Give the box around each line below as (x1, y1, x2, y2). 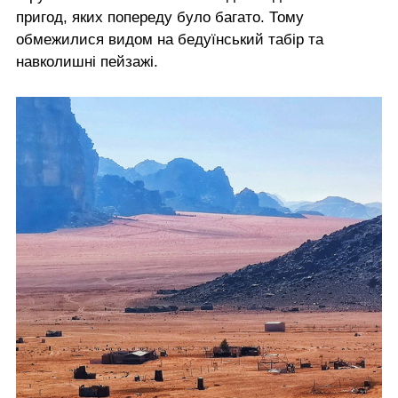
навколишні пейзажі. (16, 52, 158, 70)
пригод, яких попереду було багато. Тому (16, 8, 304, 26)
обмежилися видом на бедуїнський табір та (16, 30, 323, 48)
